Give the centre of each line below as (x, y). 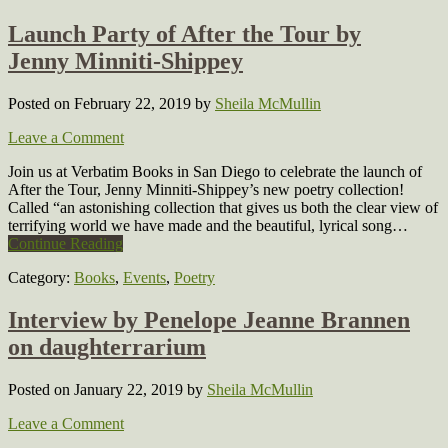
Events (144, 278)
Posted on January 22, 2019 (97, 389)
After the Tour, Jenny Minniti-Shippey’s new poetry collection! (206, 190)
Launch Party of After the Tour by (184, 34)
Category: (41, 278)
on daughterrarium (107, 347)
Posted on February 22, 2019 (101, 104)
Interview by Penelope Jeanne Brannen (209, 320)
